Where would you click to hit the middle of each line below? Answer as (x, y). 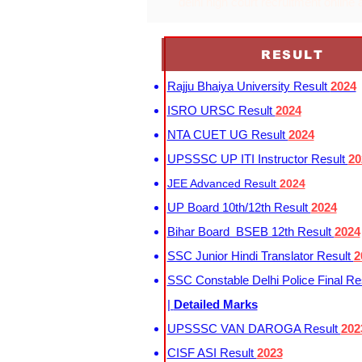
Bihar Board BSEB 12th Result (250, 232)
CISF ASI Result (212, 353)
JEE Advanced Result (223, 183)
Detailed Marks (215, 304)
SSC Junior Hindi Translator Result (260, 256)
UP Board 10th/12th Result (239, 207)
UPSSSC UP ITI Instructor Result (257, 159)
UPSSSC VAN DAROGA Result (254, 328)
